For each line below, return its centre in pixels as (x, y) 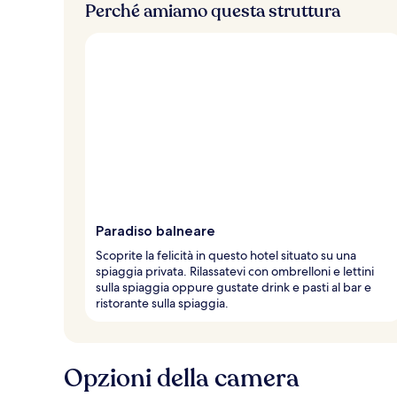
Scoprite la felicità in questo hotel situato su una (226, 255)
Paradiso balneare (156, 230)
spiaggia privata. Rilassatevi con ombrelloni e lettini (235, 271)
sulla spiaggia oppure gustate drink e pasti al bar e (234, 287)
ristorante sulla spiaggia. (162, 303)
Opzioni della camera (182, 378)
